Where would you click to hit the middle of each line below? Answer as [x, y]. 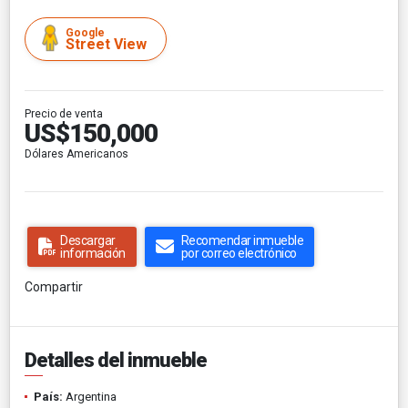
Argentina [90, 396]
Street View [106, 44]
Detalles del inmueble [116, 360]
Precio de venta [64, 113]
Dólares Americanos [76, 153]
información [93, 253]
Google [85, 32]
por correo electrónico [239, 253]
